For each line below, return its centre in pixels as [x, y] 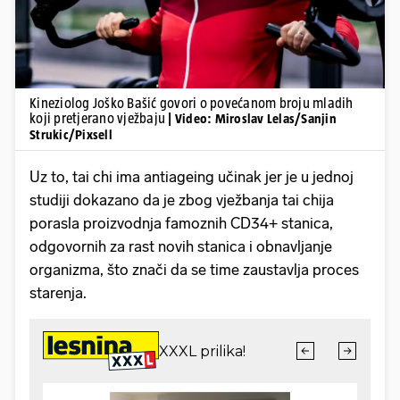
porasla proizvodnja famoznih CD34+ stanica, [181, 223]
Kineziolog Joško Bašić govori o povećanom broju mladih [192, 103]
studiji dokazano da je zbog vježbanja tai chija [182, 200]
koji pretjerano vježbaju [99, 118]
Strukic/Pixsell [71, 134]
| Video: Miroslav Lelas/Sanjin [252, 118]
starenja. [58, 292]
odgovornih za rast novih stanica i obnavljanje [181, 246]
